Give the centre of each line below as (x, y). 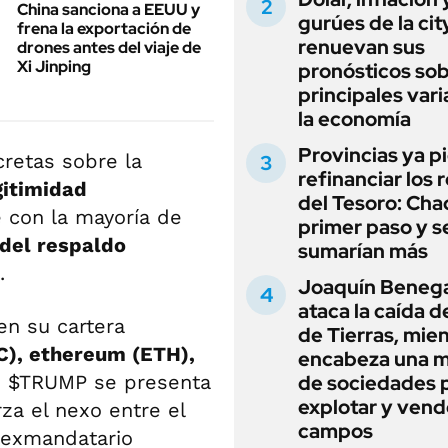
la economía (354, 119)
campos (335, 431)
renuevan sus (361, 47)
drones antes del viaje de (109, 47)
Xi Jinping (54, 66)
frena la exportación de (104, 28)
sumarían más (363, 251)
